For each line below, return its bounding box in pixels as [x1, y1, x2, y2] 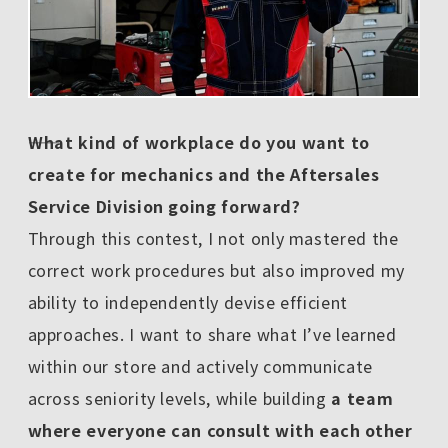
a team [326, 385, 394, 410]
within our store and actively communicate [27, 353, 373, 378]
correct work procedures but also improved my [27, 257, 405, 282]
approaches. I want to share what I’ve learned [27, 321, 397, 346]
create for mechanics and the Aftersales [27, 161, 380, 186]
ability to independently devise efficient [27, 289, 348, 314]
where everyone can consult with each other [27, 417, 413, 442]
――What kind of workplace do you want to [27, 129, 371, 154]
